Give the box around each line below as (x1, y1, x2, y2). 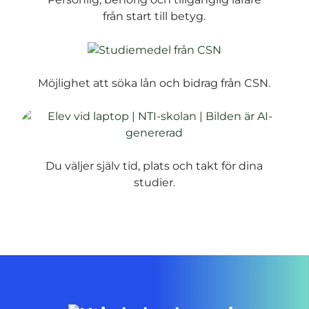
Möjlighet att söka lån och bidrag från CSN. (38, 77, 271, 90)
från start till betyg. (103, 10, 206, 23)
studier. (133, 176, 175, 190)
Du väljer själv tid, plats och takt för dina (46, 159, 263, 173)
